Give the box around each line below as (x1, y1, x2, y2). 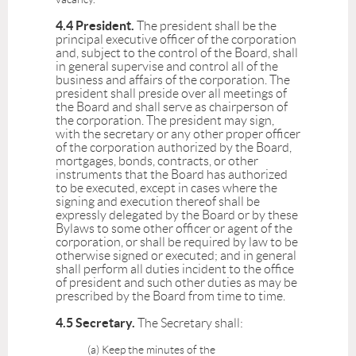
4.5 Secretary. (56, 315, 137, 331)
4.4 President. (56, 18, 137, 33)
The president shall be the (137, 19, 277, 33)
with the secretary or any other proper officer (56, 127, 300, 141)
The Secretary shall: (137, 316, 243, 331)
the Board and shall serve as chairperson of (56, 100, 288, 114)
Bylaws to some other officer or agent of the (56, 222, 292, 236)
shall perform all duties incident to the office (56, 262, 294, 277)
